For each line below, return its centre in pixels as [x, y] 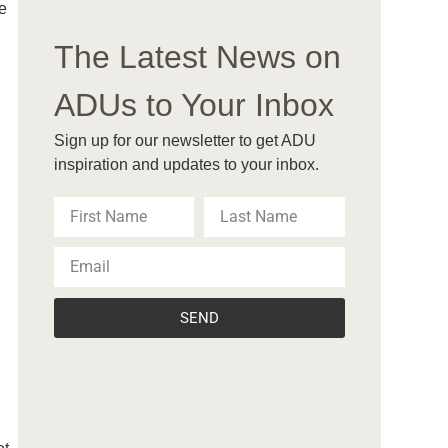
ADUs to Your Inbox [194, 105]
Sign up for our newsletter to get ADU [185, 141]
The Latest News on [198, 57]
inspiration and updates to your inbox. [187, 165]
